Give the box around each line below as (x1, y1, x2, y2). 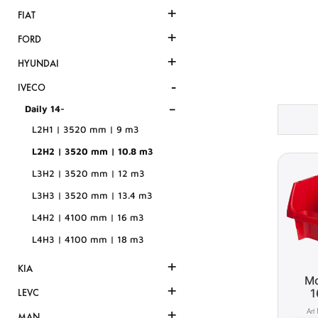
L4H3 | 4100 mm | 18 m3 (32, 234, 144, 246)
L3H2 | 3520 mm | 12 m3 (32, 168, 145, 180)
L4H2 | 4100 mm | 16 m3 (32, 212, 144, 224)
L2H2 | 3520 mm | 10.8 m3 (32, 146, 153, 158)
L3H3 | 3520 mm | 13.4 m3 (32, 190, 153, 202)
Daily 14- (25, 103, 65, 115)
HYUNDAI (18, 57, 59, 70)
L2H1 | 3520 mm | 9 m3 (32, 124, 139, 136)
